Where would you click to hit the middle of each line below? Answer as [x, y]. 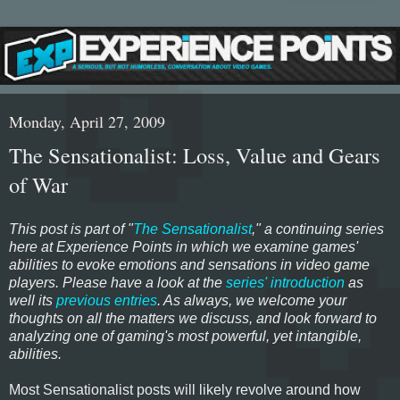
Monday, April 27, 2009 [87, 121]
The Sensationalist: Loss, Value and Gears [195, 154]
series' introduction [285, 282]
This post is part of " [71, 229]
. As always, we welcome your [252, 300]
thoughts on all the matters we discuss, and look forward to [193, 318]
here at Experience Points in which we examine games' [183, 246]
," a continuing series [318, 229]
